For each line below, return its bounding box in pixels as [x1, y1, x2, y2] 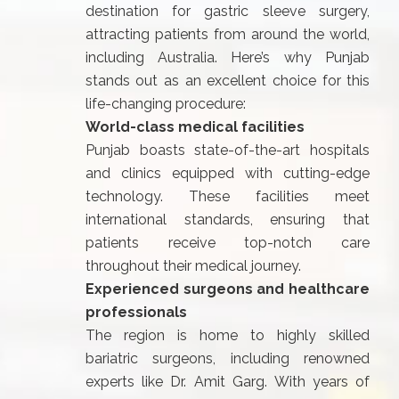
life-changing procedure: [85, 95, 246, 112]
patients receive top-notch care [85, 234, 370, 251]
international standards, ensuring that [85, 211, 370, 228]
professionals [85, 304, 187, 321]
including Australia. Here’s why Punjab [85, 49, 370, 66]
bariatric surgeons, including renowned [85, 350, 370, 367]
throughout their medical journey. [85, 257, 301, 274]
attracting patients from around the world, [85, 26, 370, 43]
